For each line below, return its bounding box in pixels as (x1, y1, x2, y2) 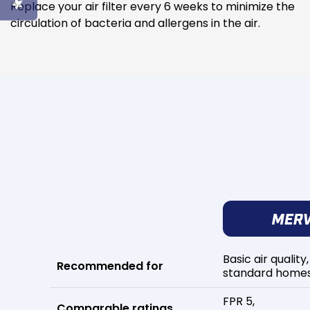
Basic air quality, (223, 251, 309, 267)
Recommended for (57, 258, 163, 274)
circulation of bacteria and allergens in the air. (10, 15, 260, 31)
